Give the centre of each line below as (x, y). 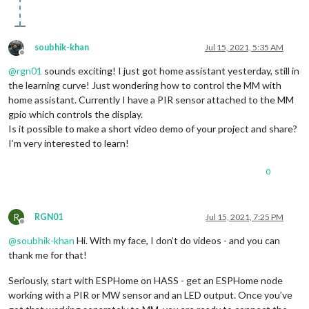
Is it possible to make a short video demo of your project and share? (153, 128)
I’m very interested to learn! (69, 143)
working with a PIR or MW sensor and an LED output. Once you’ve (150, 295)
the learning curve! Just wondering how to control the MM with (145, 85)
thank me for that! (48, 255)
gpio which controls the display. (76, 114)
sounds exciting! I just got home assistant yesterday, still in (171, 70)
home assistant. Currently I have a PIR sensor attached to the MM (151, 99)
